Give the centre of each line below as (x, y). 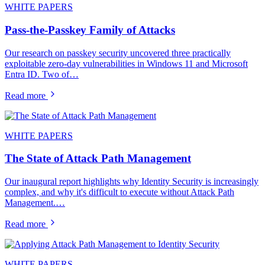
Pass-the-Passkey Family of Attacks (90, 30)
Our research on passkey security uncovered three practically (118, 53)
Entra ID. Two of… (42, 74)
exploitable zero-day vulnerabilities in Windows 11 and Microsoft (126, 63)
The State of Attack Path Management (98, 159)
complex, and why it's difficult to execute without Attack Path (119, 192)
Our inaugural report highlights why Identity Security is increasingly (132, 182)
